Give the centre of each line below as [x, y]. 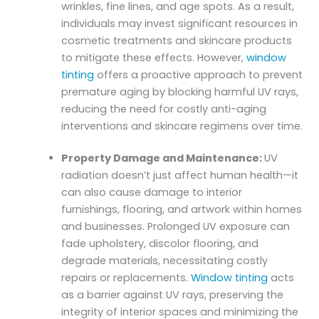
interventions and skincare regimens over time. [182, 126]
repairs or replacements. [126, 278]
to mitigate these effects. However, [154, 57]
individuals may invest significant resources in [180, 23]
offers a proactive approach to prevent [199, 74]
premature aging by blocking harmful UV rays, [180, 91]
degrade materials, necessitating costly [165, 261]
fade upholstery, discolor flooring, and [160, 244]
